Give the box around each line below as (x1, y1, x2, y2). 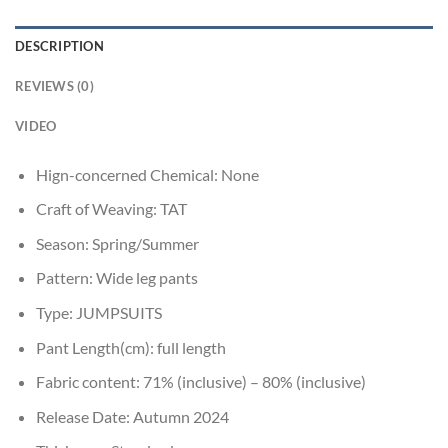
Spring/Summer (91, 233, 199, 253)
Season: (35, 233, 92, 253)
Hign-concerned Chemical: (35, 164, 221, 184)
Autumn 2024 (132, 406, 229, 426)
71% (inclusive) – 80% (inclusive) (142, 372, 366, 392)
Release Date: (35, 406, 133, 426)
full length (156, 337, 226, 357)
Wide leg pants (95, 268, 198, 288)
